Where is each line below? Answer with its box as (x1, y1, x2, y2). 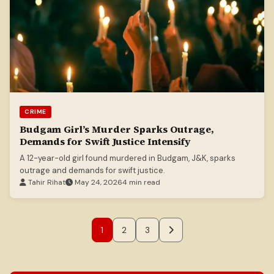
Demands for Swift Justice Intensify (20, 135, 191, 149)
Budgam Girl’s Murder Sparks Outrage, (20, 122, 214, 136)
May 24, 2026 (73, 177, 122, 188)
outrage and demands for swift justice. (20, 165, 165, 176)
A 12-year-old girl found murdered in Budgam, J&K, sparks (20, 153, 235, 164)
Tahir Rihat (26, 177, 65, 188)
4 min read (122, 177, 160, 188)
